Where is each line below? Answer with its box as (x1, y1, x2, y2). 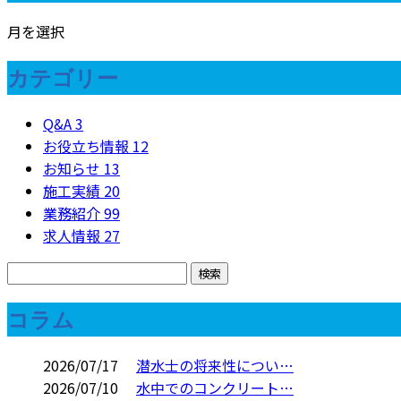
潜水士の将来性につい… (136, 354, 294, 376)
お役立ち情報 (43, 134, 132, 157)
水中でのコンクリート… (136, 376, 294, 398)
